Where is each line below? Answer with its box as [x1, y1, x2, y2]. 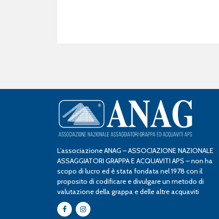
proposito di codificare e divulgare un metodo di [57, 177, 204, 186]
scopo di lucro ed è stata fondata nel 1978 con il [57, 167, 202, 175]
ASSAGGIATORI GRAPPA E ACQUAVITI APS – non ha [57, 156, 213, 165]
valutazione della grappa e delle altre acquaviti [57, 187, 199, 196]
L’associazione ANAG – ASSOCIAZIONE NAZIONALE [57, 146, 214, 155]
